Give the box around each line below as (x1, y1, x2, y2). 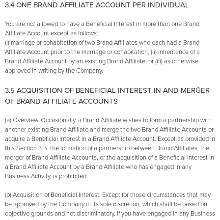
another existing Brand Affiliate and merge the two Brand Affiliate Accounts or (5, 126, 214, 134)
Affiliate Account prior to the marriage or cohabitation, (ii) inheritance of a (5, 48, 200, 56)
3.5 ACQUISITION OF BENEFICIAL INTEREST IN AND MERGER (5, 86, 210, 95)
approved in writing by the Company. (5, 67, 103, 75)
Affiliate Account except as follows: (5, 29, 98, 38)
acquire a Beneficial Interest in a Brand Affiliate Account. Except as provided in (5, 135, 215, 143)
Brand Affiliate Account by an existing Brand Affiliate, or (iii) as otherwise (5, 57, 198, 66)
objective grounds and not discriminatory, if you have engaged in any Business (5, 210, 215, 218)
